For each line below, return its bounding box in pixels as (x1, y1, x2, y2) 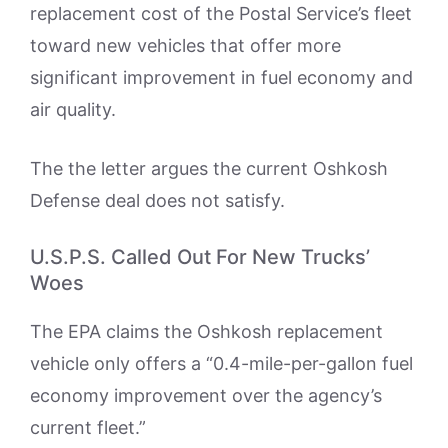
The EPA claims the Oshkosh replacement (30, 321, 383, 343)
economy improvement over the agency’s (30, 385, 382, 407)
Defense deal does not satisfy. (30, 190, 285, 212)
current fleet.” (30, 417, 146, 439)
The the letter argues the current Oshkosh (30, 158, 388, 180)
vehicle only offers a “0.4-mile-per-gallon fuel (30, 353, 413, 375)
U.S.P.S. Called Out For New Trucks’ (30, 245, 370, 270)
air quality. (30, 99, 116, 121)
